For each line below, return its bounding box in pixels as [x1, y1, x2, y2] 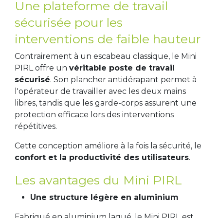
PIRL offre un [15, 63, 69, 73]
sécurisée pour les [15, 15, 123, 30]
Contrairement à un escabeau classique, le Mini [15, 51, 197, 61]
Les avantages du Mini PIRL [15, 172, 182, 187]
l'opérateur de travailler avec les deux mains [15, 86, 186, 96]
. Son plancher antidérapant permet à [50, 74, 197, 84]
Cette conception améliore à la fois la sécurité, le [15, 141, 201, 150]
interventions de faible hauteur [15, 31, 200, 46]
